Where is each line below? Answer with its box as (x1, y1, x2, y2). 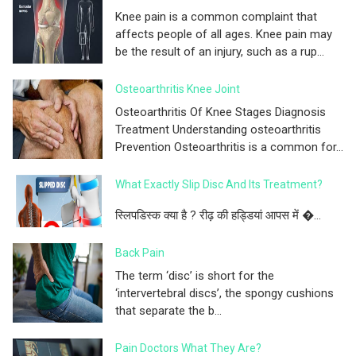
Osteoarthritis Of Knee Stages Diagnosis (115, 105, 326, 120)
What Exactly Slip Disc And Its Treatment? (115, 178, 323, 192)
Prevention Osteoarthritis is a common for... (115, 140, 343, 155)
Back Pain (115, 246, 164, 260)
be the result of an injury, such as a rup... (115, 44, 324, 60)
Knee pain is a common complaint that (115, 10, 317, 25)
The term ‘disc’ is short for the (115, 269, 274, 284)
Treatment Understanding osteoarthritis (115, 122, 321, 137)
